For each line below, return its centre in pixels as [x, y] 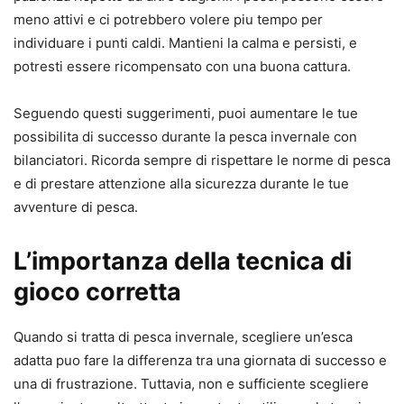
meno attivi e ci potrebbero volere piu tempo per [168, 20]
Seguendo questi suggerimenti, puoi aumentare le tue [186, 114]
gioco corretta [97, 292]
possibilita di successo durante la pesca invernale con [185, 137]
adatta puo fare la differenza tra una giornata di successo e [200, 361]
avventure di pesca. [76, 207]
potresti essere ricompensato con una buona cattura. [182, 67]
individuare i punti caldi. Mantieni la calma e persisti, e [185, 43]
